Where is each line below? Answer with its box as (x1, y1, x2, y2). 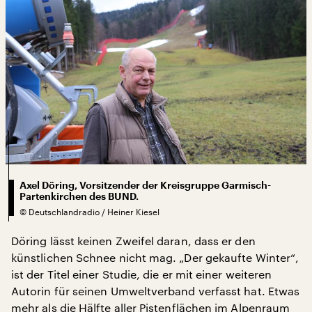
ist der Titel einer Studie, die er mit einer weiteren (11, 267, 272, 281)
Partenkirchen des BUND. (19, 191, 139, 201)
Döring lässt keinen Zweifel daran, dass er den (11, 233, 256, 247)
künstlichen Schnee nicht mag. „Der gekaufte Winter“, (11, 250, 299, 264)
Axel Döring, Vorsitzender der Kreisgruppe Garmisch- (19, 180, 271, 190)
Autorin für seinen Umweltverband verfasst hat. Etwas (11, 283, 300, 297)
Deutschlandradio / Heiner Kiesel (29, 206, 159, 217)
